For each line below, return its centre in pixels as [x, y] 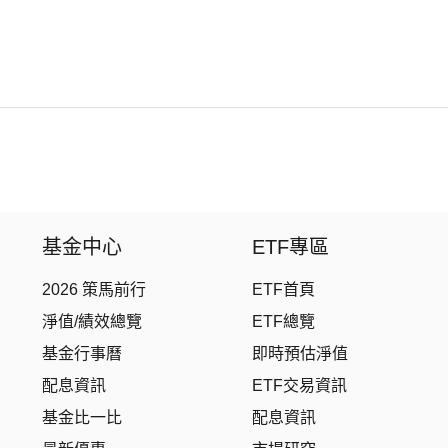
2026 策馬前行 [94, 289]
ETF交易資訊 [299, 385]
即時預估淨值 [300, 353]
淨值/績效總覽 [92, 321]
